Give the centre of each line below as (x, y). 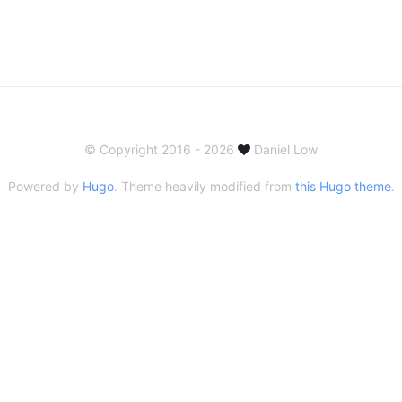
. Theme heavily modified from (204, 186)
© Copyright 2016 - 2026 (161, 149)
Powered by (45, 186)
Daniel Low (284, 149)
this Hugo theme (343, 186)
